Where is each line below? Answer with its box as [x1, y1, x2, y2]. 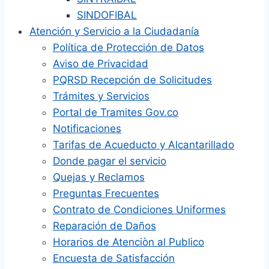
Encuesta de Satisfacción [53, 252, 175, 264]
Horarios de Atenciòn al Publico [53, 236, 204, 248]
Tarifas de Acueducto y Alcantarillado [53, 139, 234, 151]
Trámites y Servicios [53, 90, 150, 102]
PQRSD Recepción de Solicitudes [53, 74, 212, 86]
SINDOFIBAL [77, 9, 137, 21]
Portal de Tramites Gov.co [53, 106, 178, 118]
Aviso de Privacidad [53, 58, 148, 70]
